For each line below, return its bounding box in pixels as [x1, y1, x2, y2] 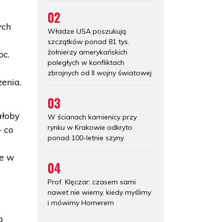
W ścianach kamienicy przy [48, 112, 137, 121]
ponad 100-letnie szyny [48, 133, 124, 142]
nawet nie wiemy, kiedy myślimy [48, 187, 151, 197]
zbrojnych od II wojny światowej [48, 68, 152, 77]
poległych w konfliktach [48, 57, 124, 67]
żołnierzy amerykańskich [48, 47, 127, 56]
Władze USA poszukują [48, 26, 126, 36]
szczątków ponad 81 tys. [48, 37, 129, 46]
